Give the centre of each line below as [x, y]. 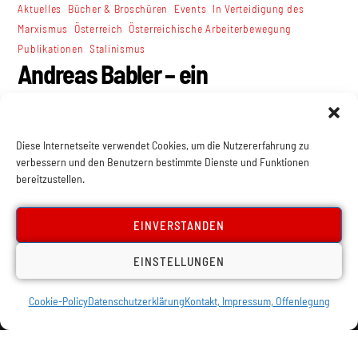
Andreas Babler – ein [113, 74]
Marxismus [43, 29]
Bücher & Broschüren [118, 9]
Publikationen [51, 49]
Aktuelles [40, 9]
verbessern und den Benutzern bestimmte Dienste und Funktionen [163, 162]
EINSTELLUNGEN [179, 261]
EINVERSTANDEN [179, 225]
